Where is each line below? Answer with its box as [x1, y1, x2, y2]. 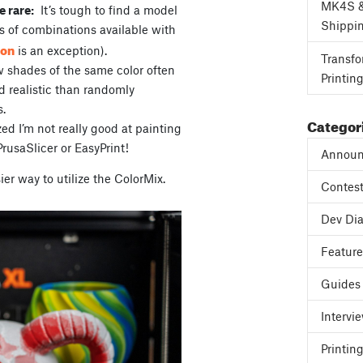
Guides [320, 276, 361, 291]
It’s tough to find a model [34, 2, 177, 18]
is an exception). [15, 43, 107, 58]
